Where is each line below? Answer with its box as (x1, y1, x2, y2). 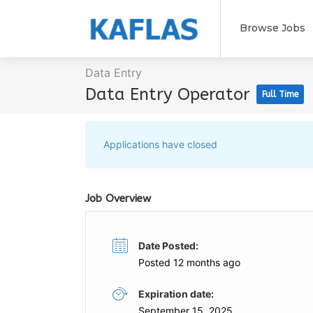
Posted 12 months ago (138, 256, 240, 268)
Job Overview (85, 192, 151, 205)
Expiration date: (138, 288, 214, 300)
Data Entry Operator (85, 85, 255, 104)
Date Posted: (138, 240, 198, 252)
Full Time (262, 89, 298, 99)
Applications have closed (103, 138, 217, 150)
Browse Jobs (239, 22, 305, 34)
